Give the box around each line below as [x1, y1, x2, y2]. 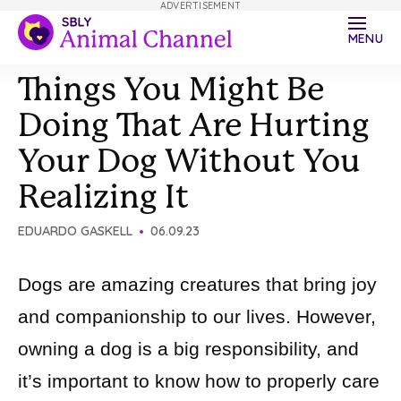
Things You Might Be [18, 71, 324, 108]
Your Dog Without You [18, 142, 361, 180]
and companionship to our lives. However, [18, 306, 376, 327]
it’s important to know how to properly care [18, 371, 380, 391]
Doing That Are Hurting [18, 107, 370, 144]
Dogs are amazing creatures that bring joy [18, 274, 377, 294]
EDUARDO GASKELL [18, 223, 132, 239]
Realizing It [18, 178, 189, 216]
